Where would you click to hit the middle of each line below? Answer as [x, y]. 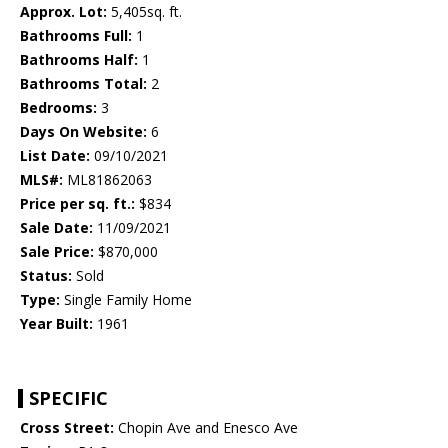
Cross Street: [67, 428]
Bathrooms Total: [83, 84]
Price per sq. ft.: [77, 204]
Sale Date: [56, 228]
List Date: [55, 156]
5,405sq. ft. [144, 12]
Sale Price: [57, 252]
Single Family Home [126, 300]
